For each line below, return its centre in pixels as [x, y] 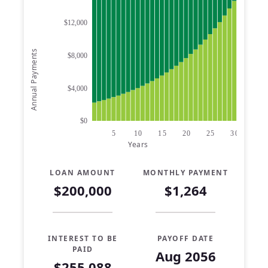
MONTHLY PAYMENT [185, 172]
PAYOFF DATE [185, 238]
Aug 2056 [185, 256]
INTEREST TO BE [83, 238]
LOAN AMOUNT [83, 172]
